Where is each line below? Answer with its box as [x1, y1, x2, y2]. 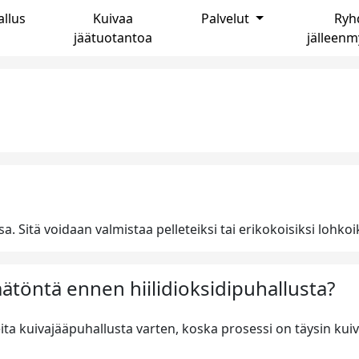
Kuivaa [93, 10, 134, 27]
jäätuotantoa [74, 29, 153, 46]
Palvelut [200, 10, 252, 27]
